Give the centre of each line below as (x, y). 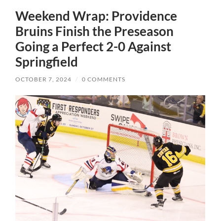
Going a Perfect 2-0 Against (93, 47)
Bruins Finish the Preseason (95, 31)
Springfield (47, 62)
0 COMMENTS (104, 79)
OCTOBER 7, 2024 (44, 79)
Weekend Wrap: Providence (96, 16)
